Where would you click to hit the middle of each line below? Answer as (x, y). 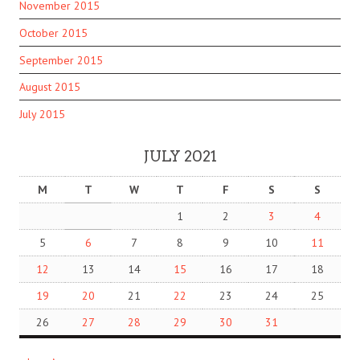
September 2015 (61, 60)
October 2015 (53, 33)
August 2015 (50, 87)
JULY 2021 (180, 157)
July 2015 (42, 115)
